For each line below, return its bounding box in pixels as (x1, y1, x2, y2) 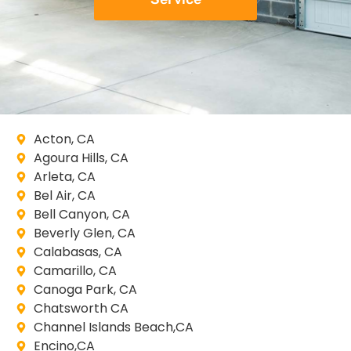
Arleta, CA (33, 167, 96, 186)
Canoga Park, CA (33, 280, 137, 299)
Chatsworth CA (33, 299, 128, 317)
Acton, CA (33, 129, 95, 148)
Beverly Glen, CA (33, 223, 136, 242)
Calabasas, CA (33, 242, 122, 261)
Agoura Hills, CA (33, 148, 128, 167)
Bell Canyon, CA (33, 204, 130, 223)
